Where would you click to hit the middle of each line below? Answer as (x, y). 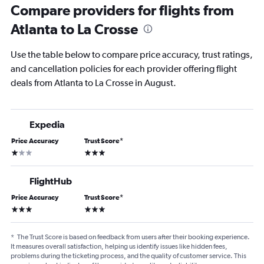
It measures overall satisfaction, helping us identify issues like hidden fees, (119, 247)
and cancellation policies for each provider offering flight (124, 69)
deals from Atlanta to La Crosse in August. (93, 83)
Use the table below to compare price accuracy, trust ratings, (132, 55)
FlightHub (51, 181)
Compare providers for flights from (122, 10)
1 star (20, 152)
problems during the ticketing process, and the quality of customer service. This (128, 256)
